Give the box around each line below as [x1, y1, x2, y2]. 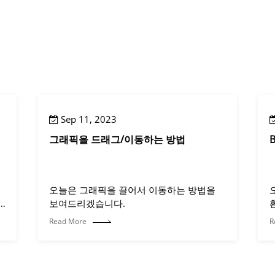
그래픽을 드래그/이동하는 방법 [49, 133, 186, 147]
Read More [49, 216, 87, 227]
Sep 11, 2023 [58, 113, 117, 126]
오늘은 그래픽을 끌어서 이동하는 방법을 [49, 184, 216, 196]
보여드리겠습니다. [49, 197, 126, 210]
